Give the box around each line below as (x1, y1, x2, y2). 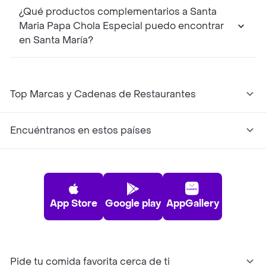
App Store (50, 197, 97, 210)
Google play (105, 197, 161, 210)
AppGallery (166, 197, 219, 210)
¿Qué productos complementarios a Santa (19, 5, 217, 18)
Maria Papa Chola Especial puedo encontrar (19, 20, 224, 33)
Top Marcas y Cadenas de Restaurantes (10, 88, 196, 101)
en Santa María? (19, 34, 93, 47)
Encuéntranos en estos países (10, 124, 151, 137)
